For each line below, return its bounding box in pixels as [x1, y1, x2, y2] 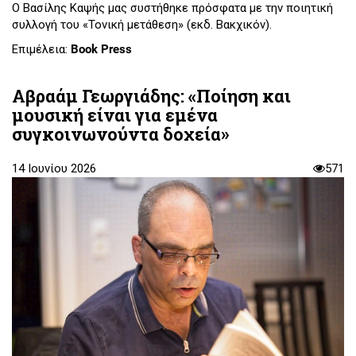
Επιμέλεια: [12, 42, 71, 57]
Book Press [71, 42, 135, 57]
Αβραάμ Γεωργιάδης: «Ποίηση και [12, 83, 291, 107]
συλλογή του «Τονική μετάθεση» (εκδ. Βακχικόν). [12, 17, 272, 32]
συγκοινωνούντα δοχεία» [12, 122, 229, 145]
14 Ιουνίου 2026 [12, 161, 96, 176]
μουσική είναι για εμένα [12, 103, 218, 126]
